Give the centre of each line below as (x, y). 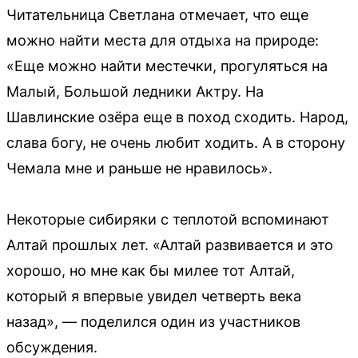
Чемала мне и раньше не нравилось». (139, 168)
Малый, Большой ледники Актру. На (135, 91)
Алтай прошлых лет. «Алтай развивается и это (170, 245)
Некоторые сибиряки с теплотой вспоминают (168, 219)
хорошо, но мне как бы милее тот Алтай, (151, 270)
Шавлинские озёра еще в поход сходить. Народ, (177, 117)
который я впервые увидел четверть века (154, 296)
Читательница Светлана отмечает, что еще (157, 14)
